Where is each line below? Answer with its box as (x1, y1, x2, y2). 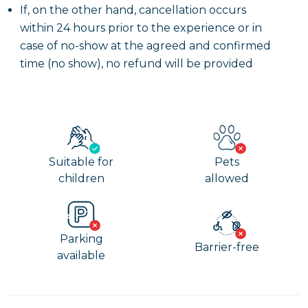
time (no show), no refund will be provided (20, 57, 253, 70)
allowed (205, 172, 249, 185)
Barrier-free (195, 241, 259, 254)
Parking (59, 232, 103, 245)
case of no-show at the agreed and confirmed (20, 39, 271, 52)
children (58, 172, 104, 185)
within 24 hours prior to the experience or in (20, 21, 262, 34)
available (57, 249, 105, 262)
